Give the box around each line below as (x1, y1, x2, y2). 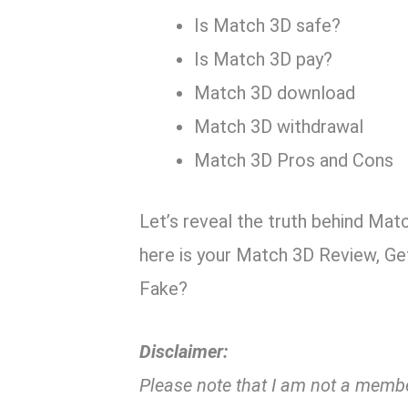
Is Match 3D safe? (194, 15, 342, 37)
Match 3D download (194, 82, 356, 105)
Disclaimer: (139, 341, 229, 363)
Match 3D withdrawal (194, 116, 364, 138)
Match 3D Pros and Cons (194, 149, 394, 172)
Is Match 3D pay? (194, 48, 333, 71)
